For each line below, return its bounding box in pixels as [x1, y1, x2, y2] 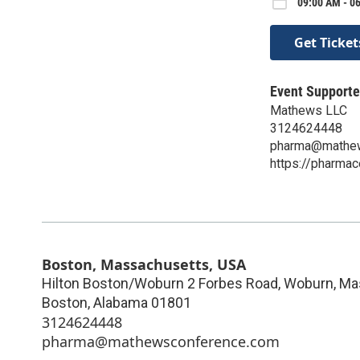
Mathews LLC [270, 102, 347, 118]
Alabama [93, 293, 148, 311]
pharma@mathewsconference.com [42, 331, 280, 351]
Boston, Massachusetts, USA [42, 254, 246, 274]
